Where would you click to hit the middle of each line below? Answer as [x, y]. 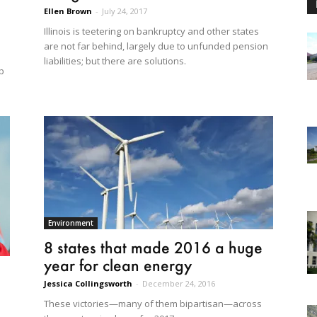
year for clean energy [118, 265]
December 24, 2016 [179, 283]
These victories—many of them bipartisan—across [153, 303]
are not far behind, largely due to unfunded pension [156, 46]
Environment [71, 223]
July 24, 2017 [125, 11]
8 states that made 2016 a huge [153, 247]
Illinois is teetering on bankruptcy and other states [151, 31]
